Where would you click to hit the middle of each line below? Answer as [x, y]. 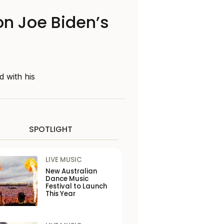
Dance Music [67, 179]
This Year [60, 194]
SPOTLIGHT [50, 129]
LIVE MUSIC [63, 160]
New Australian [71, 171]
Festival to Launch [76, 186]
